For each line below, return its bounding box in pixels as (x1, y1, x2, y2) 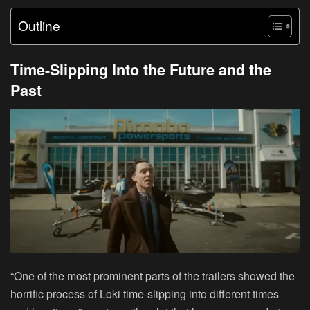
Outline (18, 15, 60, 35)
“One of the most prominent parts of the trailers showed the (10, 268, 295, 284)
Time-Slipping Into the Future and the (10, 59, 271, 81)
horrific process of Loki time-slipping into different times (10, 286, 279, 302)
